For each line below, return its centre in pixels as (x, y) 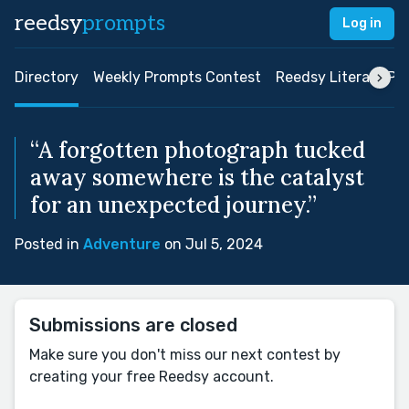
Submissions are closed (133, 325)
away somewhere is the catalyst (197, 178)
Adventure (122, 244)
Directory (47, 77)
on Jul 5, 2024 (212, 244)
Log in (362, 23)
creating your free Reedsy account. (152, 377)
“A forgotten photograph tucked (198, 150)
